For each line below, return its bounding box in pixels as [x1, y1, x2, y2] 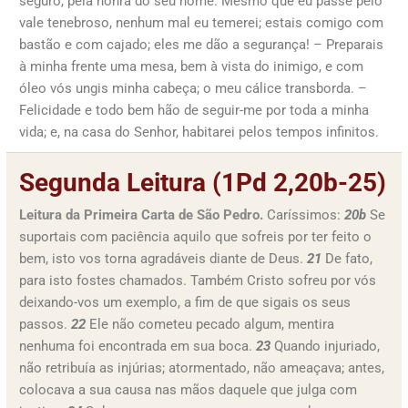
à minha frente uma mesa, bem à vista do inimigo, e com [19, 58, 363, 75]
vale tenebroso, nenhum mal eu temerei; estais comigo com [19, 15, 383, 31]
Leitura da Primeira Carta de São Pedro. [19, 207, 263, 223]
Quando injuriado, [270, 338, 380, 354]
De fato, [321, 250, 372, 267]
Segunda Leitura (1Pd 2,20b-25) [19, 168, 386, 198]
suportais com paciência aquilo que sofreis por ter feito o [19, 229, 372, 245]
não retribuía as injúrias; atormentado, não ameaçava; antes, [19, 360, 384, 376]
